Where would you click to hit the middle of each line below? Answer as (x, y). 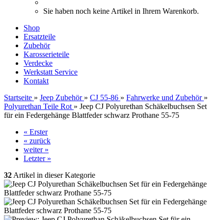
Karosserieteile (46, 54)
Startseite (18, 97)
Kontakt (36, 81)
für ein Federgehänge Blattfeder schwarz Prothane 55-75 (92, 115)
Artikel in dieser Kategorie (54, 175)
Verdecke (38, 63)
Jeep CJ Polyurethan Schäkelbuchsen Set (143, 106)
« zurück (37, 141)
